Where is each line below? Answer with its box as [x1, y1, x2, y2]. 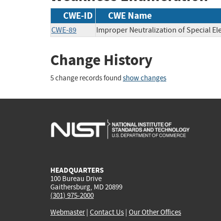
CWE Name [108, 9, 152, 22]
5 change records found [50, 74, 123, 83]
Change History [50, 49, 152, 70]
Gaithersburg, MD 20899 [50, 182, 122, 192]
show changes [123, 74, 166, 83]
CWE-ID [63, 9, 93, 22]
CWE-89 [51, 25, 76, 35]
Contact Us [90, 207, 124, 217]
